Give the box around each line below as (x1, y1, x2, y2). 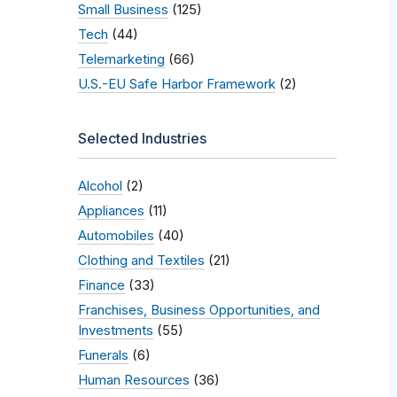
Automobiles (78, 228, 154, 245)
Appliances (78, 203, 144, 220)
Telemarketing (78, 51, 165, 68)
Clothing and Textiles (78, 253, 205, 269)
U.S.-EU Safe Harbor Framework (78, 76, 276, 93)
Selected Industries (78, 129, 206, 148)
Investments (78, 323, 153, 339)
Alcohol (78, 178, 122, 195)
